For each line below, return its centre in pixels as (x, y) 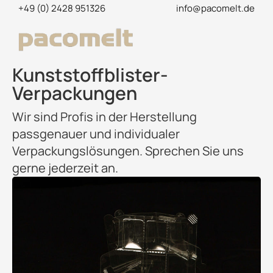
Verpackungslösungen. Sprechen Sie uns (128, 151)
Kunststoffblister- (90, 75)
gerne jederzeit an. (65, 168)
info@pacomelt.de (215, 8)
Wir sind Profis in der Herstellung (105, 117)
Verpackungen (75, 93)
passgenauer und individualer (96, 134)
